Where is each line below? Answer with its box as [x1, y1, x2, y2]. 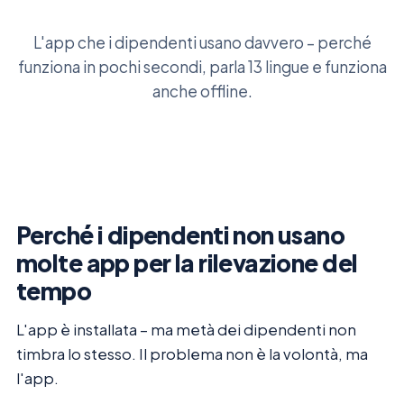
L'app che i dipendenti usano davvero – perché [32, 32, 372, 53]
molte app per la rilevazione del [16, 247, 358, 278]
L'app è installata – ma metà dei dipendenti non [16, 320, 356, 340]
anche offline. [151, 81, 252, 102]
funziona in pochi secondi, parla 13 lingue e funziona [17, 57, 387, 78]
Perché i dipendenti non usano [16, 219, 345, 250]
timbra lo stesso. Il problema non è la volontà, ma [16, 344, 368, 364]
